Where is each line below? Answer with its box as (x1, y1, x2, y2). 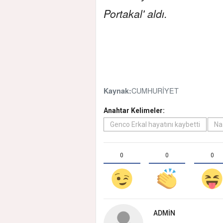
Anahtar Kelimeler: (104, 106, 165, 114)
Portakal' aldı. (104, 5, 167, 21)
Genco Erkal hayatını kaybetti (110, 120, 200, 128)
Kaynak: (104, 85, 131, 96)
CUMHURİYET (131, 85, 179, 96)
